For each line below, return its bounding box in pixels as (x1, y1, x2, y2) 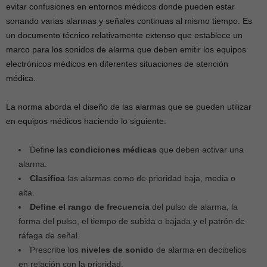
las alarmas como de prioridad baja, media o (65, 173, 235, 183)
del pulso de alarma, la (150, 202, 238, 212)
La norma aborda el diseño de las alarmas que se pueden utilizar (6, 102, 252, 111)
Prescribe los (30, 245, 81, 254)
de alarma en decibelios (154, 245, 246, 254)
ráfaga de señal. (18, 231, 80, 240)
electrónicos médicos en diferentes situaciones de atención (6, 59, 228, 69)
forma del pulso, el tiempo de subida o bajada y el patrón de (18, 216, 245, 226)
